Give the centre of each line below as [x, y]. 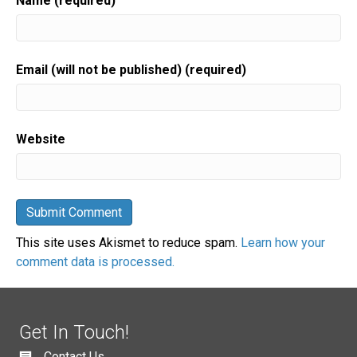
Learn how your [283, 243]
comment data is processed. [95, 262]
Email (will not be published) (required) [131, 70]
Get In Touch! [74, 333]
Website [41, 139]
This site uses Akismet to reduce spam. [128, 243]
